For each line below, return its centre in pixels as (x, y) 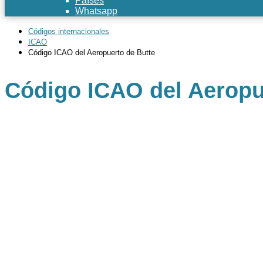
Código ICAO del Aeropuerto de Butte (92, 53)
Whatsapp (96, 11)
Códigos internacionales (69, 31)
